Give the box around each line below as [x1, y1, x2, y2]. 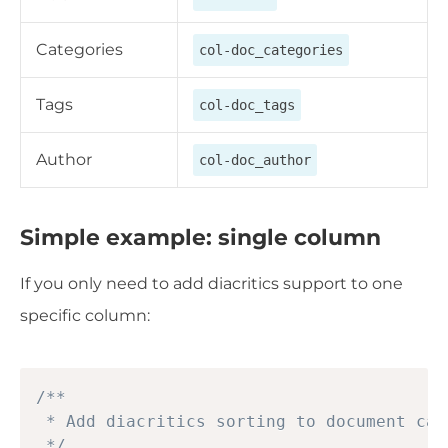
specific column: [20, 306, 150, 326]
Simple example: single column [20, 223, 381, 250]
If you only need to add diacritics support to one [20, 274, 403, 294]
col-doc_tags [199, 96, 295, 113]
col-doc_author [199, 151, 311, 168]
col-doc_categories [199, 41, 343, 58]
